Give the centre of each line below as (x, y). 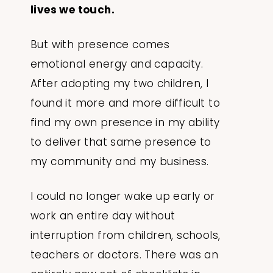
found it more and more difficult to (125, 103)
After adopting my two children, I (120, 84)
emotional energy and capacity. (117, 64)
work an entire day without (103, 216)
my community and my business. (121, 162)
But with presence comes (100, 45)
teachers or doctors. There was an (125, 255)
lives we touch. (73, 10)
